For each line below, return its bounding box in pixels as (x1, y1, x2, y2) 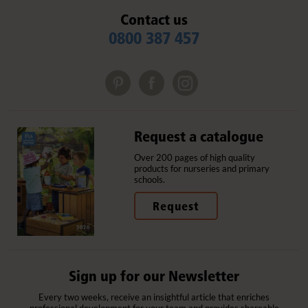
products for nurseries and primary (133, 163, 269, 175)
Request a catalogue (133, 127, 263, 146)
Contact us (120, 10, 188, 29)
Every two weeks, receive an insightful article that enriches (38, 291, 269, 303)
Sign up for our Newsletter (69, 267, 239, 285)
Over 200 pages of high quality (133, 152, 255, 164)
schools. (133, 174, 165, 186)
